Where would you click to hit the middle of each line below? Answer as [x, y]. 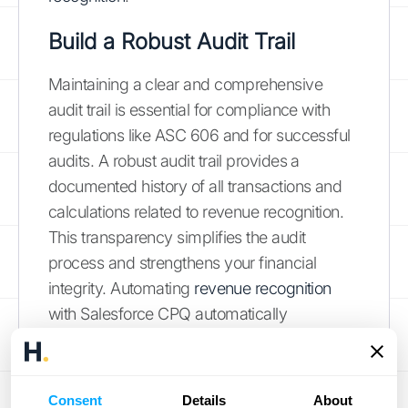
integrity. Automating [122, 288]
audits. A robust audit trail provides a [174, 160]
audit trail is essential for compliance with [189, 109]
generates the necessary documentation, [190, 339]
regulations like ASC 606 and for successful [199, 135]
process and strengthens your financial [183, 262]
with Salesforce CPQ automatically [168, 313]
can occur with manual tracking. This [175, 390]
